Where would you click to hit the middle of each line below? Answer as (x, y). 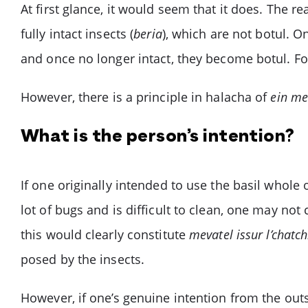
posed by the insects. (83, 259)
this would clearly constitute (105, 234)
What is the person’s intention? (158, 137)
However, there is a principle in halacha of (146, 97)
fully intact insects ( (77, 34)
